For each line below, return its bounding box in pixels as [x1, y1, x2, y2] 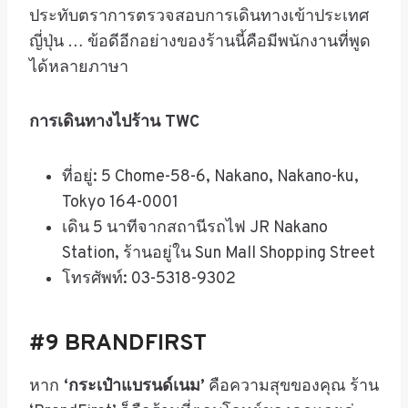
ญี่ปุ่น [29, 31, 64, 53]
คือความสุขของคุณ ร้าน [205, 375, 379, 397]
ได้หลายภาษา [29, 56, 128, 78]
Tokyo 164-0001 [62, 191, 178, 213]
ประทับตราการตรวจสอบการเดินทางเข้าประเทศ [29, 5, 369, 27]
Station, [62, 242, 123, 264]
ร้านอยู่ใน [123, 242, 191, 264]
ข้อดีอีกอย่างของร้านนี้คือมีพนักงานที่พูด [87, 31, 371, 53]
